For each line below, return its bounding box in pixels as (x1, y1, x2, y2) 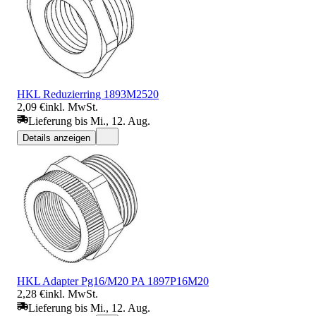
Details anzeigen (23, 132, 90, 143)
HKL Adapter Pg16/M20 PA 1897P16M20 (17, 274, 209, 287)
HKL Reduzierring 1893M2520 (17, 87, 159, 100)
